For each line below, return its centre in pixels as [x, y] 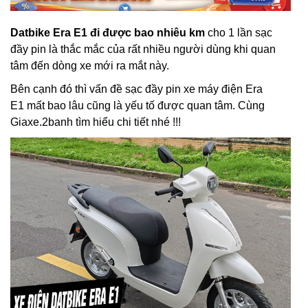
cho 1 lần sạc [239, 33]
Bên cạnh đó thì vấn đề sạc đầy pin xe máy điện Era [136, 89]
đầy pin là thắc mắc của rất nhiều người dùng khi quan [143, 49]
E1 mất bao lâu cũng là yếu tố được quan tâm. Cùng [137, 106]
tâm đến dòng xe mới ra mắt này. [90, 66]
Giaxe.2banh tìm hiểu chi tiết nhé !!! [96, 122]
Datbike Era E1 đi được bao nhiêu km [108, 33]
